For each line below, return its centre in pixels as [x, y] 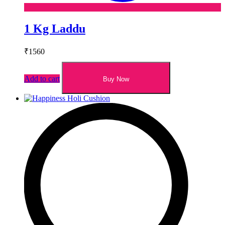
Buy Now [116, 79]
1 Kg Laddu [55, 28]
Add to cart [42, 78]
